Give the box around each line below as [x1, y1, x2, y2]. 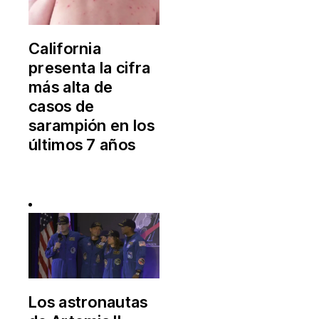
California [28, 38, 102, 58]
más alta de [28, 77, 113, 96]
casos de [28, 96, 95, 115]
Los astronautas [28, 292, 148, 311]
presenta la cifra [28, 58, 151, 77]
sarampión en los [28, 115, 155, 135]
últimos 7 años [28, 135, 136, 154]
